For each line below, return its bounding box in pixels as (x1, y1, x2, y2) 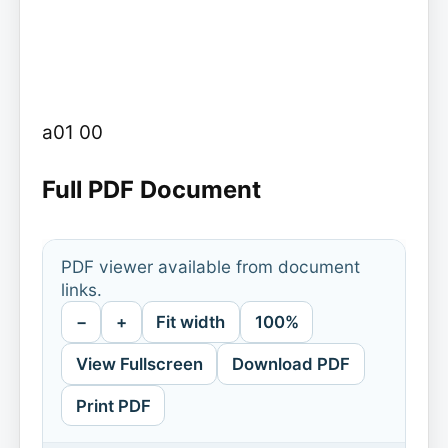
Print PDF (75, 395, 151, 416)
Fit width (156, 311, 226, 332)
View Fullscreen (75, 353, 203, 374)
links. (60, 279, 102, 301)
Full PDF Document (41, 175, 261, 205)
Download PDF (231, 353, 350, 374)
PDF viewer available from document (60, 256, 360, 278)
